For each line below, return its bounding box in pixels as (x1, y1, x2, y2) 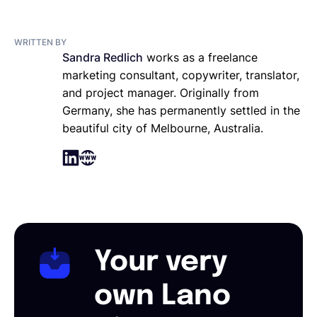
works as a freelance (146, 50, 258, 64)
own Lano (94, 282, 231, 311)
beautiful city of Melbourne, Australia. (62, 120, 263, 135)
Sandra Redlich (62, 50, 143, 64)
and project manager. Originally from (62, 85, 259, 100)
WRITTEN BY (14, 36, 67, 47)
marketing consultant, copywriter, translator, (62, 67, 299, 82)
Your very (94, 248, 228, 277)
